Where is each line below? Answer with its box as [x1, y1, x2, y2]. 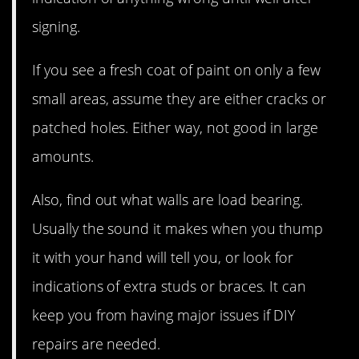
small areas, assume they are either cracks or [32, 88, 327, 108]
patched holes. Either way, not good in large [32, 117, 319, 137]
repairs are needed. [32, 333, 161, 353]
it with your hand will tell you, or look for [32, 247, 294, 267]
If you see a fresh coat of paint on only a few [32, 59, 321, 79]
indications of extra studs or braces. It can [32, 276, 307, 296]
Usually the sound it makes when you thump [32, 218, 324, 238]
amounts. [32, 146, 94, 166]
